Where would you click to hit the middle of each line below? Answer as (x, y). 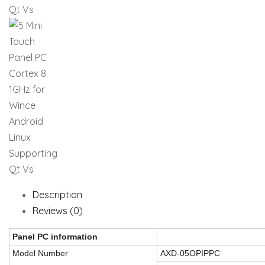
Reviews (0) (58, 211)
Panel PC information (55, 237)
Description (57, 195)
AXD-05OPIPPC (190, 253)
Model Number (40, 253)
